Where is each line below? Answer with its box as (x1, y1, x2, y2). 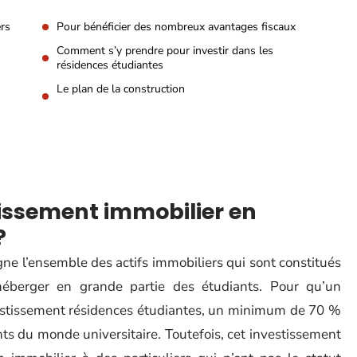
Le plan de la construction (57, 81, 185, 96)
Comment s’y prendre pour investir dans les (57, 43, 273, 58)
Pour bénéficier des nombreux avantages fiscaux (57, 19, 296, 34)
